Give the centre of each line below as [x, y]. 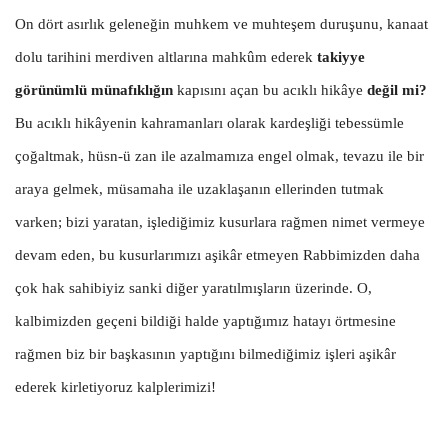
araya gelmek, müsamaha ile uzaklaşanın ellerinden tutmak [199, 188]
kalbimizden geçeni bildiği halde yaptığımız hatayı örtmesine [205, 320]
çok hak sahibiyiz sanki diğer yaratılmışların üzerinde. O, [193, 287]
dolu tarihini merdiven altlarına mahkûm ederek [166, 56]
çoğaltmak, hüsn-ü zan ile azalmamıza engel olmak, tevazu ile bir [219, 155]
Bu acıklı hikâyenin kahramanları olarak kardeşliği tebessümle [209, 122]
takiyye [341, 56]
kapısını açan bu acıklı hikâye [270, 89]
